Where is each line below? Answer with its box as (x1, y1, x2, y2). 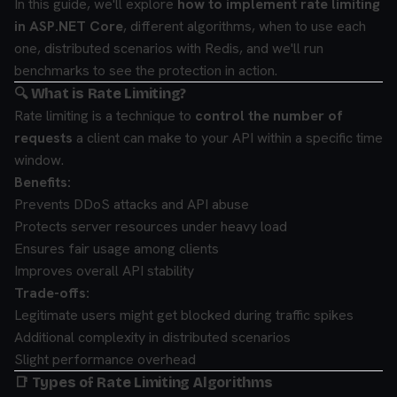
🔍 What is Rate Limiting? (14, 85, 187, 102)
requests (14, 128, 73, 147)
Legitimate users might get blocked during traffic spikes (14, 306, 354, 324)
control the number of (195, 106, 343, 125)
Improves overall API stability (14, 261, 194, 280)
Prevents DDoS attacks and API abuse (14, 195, 249, 214)
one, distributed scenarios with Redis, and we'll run (14, 39, 323, 58)
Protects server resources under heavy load (14, 217, 287, 236)
